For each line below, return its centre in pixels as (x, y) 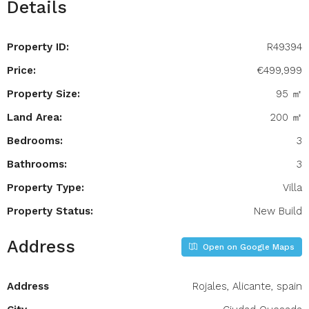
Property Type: (46, 188)
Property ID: (38, 47)
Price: (21, 70)
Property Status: (50, 211)
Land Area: (34, 117)
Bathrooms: (37, 164)
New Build (278, 211)
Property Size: (43, 94)
